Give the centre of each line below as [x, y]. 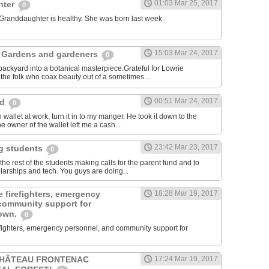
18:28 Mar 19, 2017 [186, 194]
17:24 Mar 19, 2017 [186, 259]
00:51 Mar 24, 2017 [186, 101]
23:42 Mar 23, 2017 [186, 147]
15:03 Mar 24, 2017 [186, 53]
